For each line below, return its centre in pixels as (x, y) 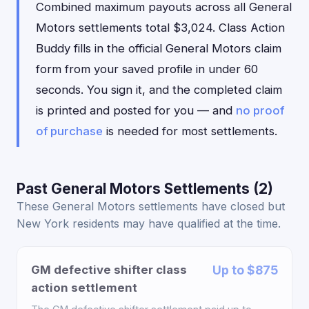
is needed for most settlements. (190, 131)
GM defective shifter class (109, 270)
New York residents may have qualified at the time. (149, 223)
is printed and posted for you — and (136, 110)
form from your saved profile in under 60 (147, 69)
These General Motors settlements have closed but (151, 206)
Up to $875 (245, 270)
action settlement (84, 288)
